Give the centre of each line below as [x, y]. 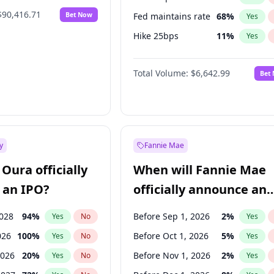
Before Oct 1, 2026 [171, 236]
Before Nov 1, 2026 [172, 255]
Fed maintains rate [172, 16]
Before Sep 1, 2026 [172, 216]
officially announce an [200, 189]
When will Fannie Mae [200, 170]
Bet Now [79, 14]
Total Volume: [161, 73]
